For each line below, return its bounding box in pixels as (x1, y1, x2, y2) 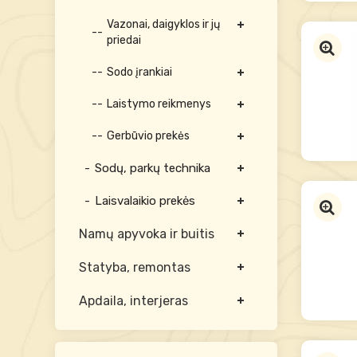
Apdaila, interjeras (78, 293, 188, 308)
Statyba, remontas (78, 260, 190, 275)
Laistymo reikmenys (106, 97, 211, 111)
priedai (106, 33, 141, 47)
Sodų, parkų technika (94, 161, 210, 175)
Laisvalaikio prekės (94, 194, 195, 208)
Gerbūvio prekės (106, 129, 190, 143)
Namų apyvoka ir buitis (78, 226, 214, 241)
